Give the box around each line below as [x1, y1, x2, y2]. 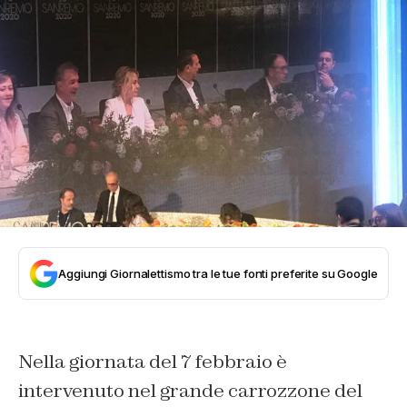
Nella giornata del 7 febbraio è [18, 350, 287, 374]
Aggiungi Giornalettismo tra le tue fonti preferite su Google [58, 266, 378, 282]
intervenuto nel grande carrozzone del [18, 379, 362, 403]
